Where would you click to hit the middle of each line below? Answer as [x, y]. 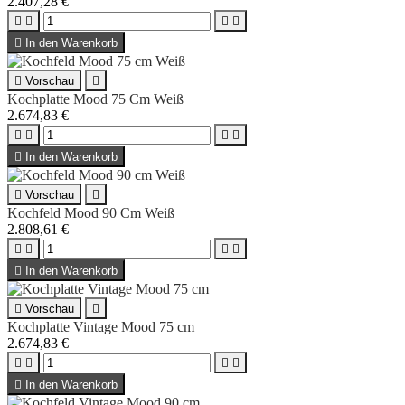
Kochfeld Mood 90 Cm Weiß [91, 212]
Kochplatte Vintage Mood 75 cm [101, 326]
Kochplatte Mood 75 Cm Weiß [95, 99]
